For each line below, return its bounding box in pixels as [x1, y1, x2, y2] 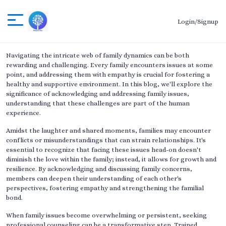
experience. [6, 109, 41, 117]
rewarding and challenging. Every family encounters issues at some [6, 61, 213, 69]
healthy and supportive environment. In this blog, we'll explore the [6, 80, 212, 88]
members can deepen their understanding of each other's [6, 175, 182, 182]
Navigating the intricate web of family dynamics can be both [6, 51, 189, 59]
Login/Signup [178, 17, 218, 25]
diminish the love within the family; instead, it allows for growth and [6, 155, 216, 163]
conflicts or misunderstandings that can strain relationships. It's [6, 136, 206, 144]
